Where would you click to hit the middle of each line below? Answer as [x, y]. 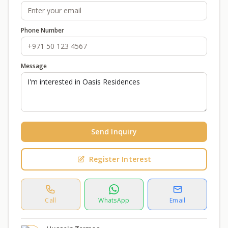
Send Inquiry [114, 132]
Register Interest [120, 159]
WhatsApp [114, 200]
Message [34, 66]
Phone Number [42, 30]
